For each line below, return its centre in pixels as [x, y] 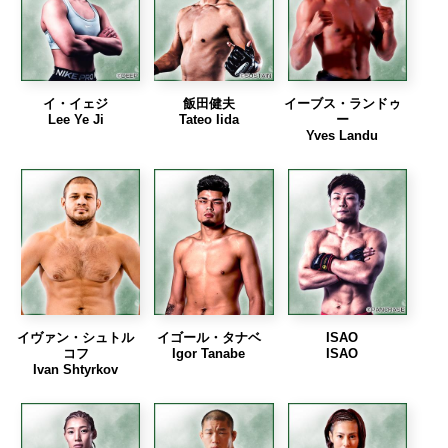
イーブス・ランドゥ [342, 104]
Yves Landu [342, 136]
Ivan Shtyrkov [76, 369]
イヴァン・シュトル [76, 337]
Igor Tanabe [209, 353]
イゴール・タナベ [208, 337]
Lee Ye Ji [75, 120]
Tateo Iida [208, 120]
